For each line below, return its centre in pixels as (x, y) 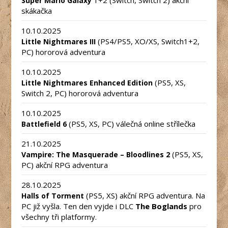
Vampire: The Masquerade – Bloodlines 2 (96, 154)
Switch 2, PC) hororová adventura (80, 93)
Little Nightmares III (59, 41)
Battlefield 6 (44, 124)
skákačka (37, 10)
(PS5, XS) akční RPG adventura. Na (146, 195)
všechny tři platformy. (59, 217)
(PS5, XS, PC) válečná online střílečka (131, 123)
